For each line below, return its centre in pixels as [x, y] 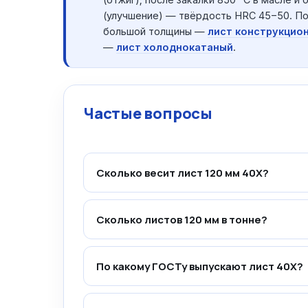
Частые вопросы [148, 113]
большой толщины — [155, 31]
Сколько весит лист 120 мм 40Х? [183, 173]
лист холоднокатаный [175, 47]
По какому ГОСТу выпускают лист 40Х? [200, 266]
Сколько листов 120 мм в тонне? [182, 219]
